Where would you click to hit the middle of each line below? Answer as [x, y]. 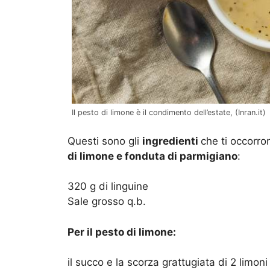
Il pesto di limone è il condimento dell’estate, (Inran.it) [169, 113]
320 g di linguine [108, 187]
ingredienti [171, 141]
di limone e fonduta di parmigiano [152, 156]
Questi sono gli [105, 141]
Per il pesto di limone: [122, 232]
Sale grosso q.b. [107, 202]
